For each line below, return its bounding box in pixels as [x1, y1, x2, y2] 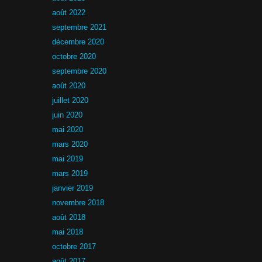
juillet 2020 [52, 96, 88, 105]
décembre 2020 [52, 37, 104, 46]
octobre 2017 [52, 242, 96, 251]
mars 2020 [52, 140, 88, 149]
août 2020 [52, 81, 85, 90]
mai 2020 [52, 125, 83, 134]
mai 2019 [52, 154, 83, 163]
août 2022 [52, 8, 85, 17]
